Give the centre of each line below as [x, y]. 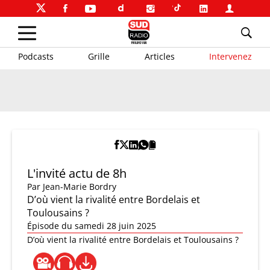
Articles [159, 56]
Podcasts [36, 56]
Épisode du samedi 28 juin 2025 [92, 226]
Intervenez [230, 56]
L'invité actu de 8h [77, 173]
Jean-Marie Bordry [80, 187]
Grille [99, 56]
